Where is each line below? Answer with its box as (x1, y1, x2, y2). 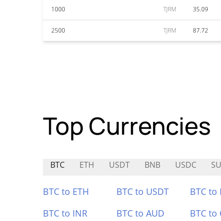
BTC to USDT (116, 185, 169, 197)
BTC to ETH (43, 185, 89, 197)
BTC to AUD (116, 207, 164, 219)
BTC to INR (43, 207, 87, 219)
